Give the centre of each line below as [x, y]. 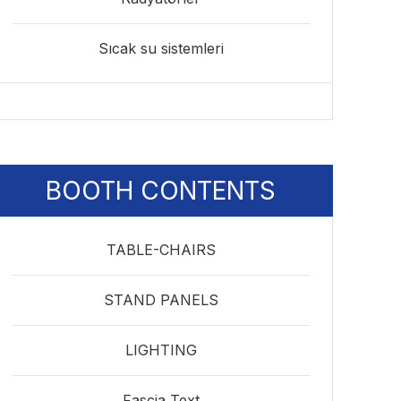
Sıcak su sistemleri [161, 48]
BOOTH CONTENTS [161, 191]
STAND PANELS [161, 300]
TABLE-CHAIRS [161, 250]
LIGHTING [161, 350]
